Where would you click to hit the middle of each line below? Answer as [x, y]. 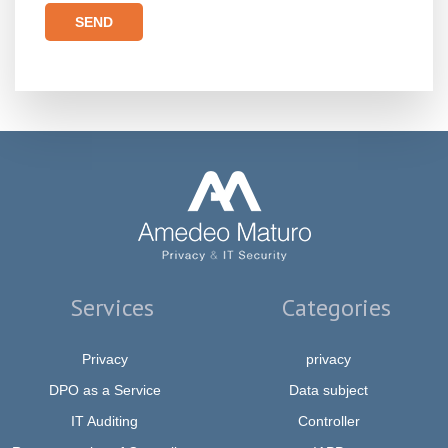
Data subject [328, 389]
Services [112, 307]
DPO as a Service [104, 389]
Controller [328, 420]
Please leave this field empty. [146, 70]
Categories [336, 307]
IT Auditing [104, 420]
